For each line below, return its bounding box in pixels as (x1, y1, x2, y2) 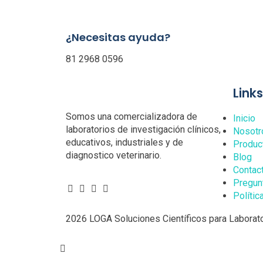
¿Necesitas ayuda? (66, 29, 170, 45)
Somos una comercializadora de (66, 111, 197, 123)
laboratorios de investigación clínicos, (66, 124, 221, 136)
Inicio (233, 113, 255, 124)
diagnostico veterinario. (66, 150, 161, 161)
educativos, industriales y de (66, 137, 183, 149)
